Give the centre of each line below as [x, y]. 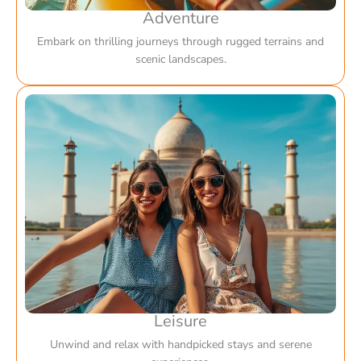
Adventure [180, 19]
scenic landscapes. [180, 60]
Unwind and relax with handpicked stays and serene [180, 345]
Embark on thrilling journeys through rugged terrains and [180, 42]
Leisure [180, 322]
